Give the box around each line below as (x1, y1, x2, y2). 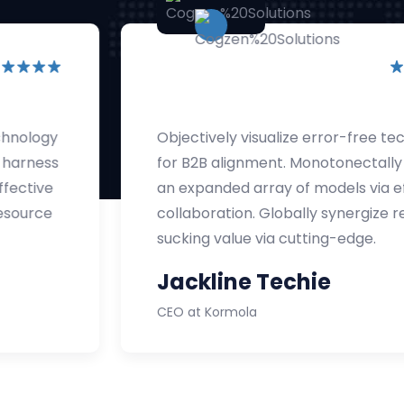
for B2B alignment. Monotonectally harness (47, 151, 353, 173)
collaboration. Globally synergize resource (47, 202, 346, 224)
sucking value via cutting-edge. (47, 227, 266, 249)
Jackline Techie (47, 267, 221, 298)
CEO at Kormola (47, 303, 147, 322)
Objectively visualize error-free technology (47, 126, 352, 148)
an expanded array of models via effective (47, 177, 347, 198)
